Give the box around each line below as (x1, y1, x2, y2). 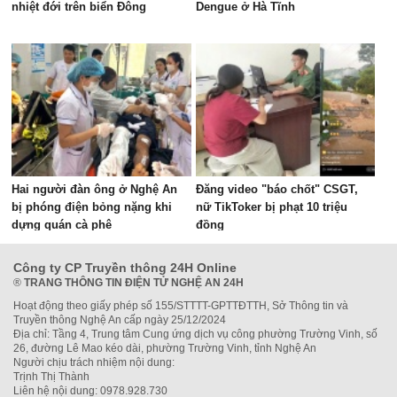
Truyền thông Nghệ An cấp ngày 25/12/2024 (13, 314, 226, 326)
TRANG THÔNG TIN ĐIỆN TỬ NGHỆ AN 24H (24, 276, 244, 289)
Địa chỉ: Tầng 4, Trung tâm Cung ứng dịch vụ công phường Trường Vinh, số (13, 328, 378, 340)
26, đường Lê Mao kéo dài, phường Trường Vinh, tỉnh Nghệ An (13, 342, 316, 354)
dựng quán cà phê (12, 218, 113, 231)
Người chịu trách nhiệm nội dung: (13, 356, 175, 369)
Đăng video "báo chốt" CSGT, (195, 183, 358, 196)
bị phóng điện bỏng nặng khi (12, 200, 173, 214)
